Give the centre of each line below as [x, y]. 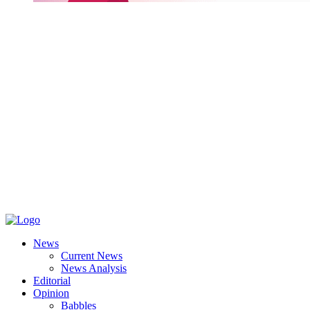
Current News [92, 255]
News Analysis [94, 268]
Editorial [52, 280]
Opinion [51, 293]
